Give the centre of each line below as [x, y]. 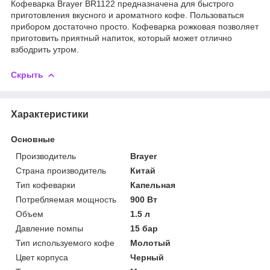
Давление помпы [49, 228]
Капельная [153, 185]
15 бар [144, 228]
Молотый [151, 243]
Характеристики [50, 114]
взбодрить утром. [45, 49]
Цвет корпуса [42, 257]
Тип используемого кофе [65, 243]
